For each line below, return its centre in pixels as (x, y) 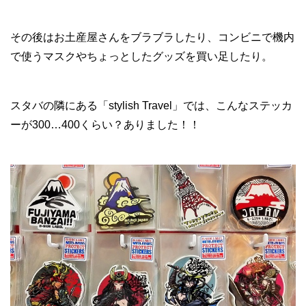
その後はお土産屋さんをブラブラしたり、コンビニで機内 (152, 37)
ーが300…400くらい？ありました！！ (105, 124)
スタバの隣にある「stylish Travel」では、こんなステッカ (151, 105)
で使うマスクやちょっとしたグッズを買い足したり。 (141, 56)
